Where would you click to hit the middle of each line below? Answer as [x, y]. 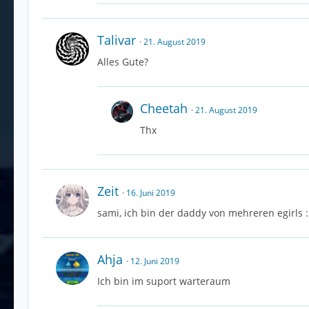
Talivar [117, 40]
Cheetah [164, 109]
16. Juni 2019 [151, 193]
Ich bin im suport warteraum [164, 281]
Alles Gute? [123, 62]
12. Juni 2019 [155, 261]
